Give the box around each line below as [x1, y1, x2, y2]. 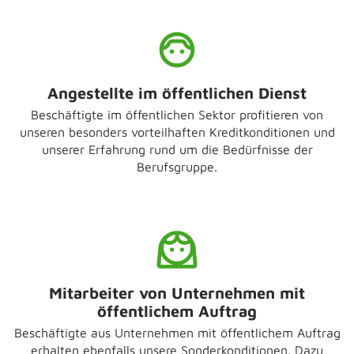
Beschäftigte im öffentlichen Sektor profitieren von [31, 107, 323, 122]
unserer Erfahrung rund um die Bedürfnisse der [41, 142, 313, 156]
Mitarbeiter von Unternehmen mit [49, 284, 305, 302]
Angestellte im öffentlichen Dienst [47, 84, 307, 102]
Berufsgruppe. [137, 160, 217, 174]
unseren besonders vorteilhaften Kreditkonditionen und [19, 125, 335, 139]
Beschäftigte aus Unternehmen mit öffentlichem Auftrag [13, 326, 341, 340]
